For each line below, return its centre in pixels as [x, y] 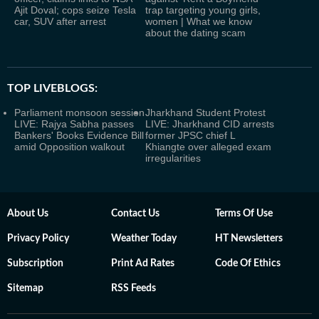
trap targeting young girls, [203, 10]
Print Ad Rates [143, 263]
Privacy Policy [38, 239]
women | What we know [199, 21]
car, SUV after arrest [60, 21]
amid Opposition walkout [69, 147]
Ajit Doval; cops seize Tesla [75, 10]
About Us [28, 214]
